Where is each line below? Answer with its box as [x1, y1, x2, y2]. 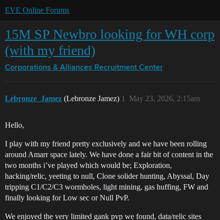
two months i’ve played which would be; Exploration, [5, 161, 172, 169]
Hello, [5, 121, 24, 129]
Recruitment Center [94, 64, 163, 72]
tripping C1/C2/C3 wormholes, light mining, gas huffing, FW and [5, 183, 208, 191]
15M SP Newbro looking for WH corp [5, 27, 215, 42]
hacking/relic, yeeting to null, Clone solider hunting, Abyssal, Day [5, 172, 209, 180]
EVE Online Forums [5, 6, 69, 14]
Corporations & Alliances [5, 64, 92, 72]
